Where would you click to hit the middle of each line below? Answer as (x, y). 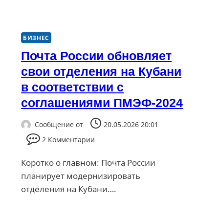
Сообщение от (59, 124)
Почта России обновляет (97, 56)
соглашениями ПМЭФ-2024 (102, 103)
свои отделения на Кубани (101, 72)
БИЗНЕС (36, 38)
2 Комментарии (69, 140)
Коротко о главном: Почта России (88, 163)
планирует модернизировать (81, 176)
